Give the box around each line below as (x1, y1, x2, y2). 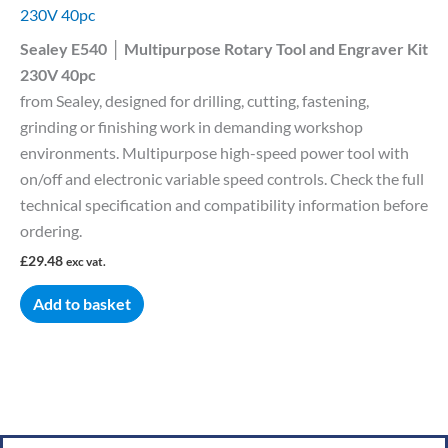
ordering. (20, 220, 82, 240)
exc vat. (66, 254, 106, 268)
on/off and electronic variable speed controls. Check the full (20, 168, 424, 188)
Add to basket (33, 294, 131, 314)
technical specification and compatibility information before (20, 194, 428, 214)
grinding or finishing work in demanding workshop (20, 116, 363, 136)
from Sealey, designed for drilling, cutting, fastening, (20, 90, 369, 110)
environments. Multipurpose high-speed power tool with (20, 142, 409, 162)
